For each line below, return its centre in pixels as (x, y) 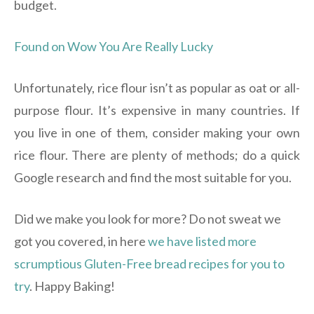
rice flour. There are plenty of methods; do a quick (157, 155)
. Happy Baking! (72, 286)
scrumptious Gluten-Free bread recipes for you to (149, 264)
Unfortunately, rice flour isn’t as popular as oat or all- (157, 88)
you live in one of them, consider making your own (157, 133)
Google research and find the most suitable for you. (154, 178)
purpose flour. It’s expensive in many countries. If (157, 110)
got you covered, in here (81, 241)
